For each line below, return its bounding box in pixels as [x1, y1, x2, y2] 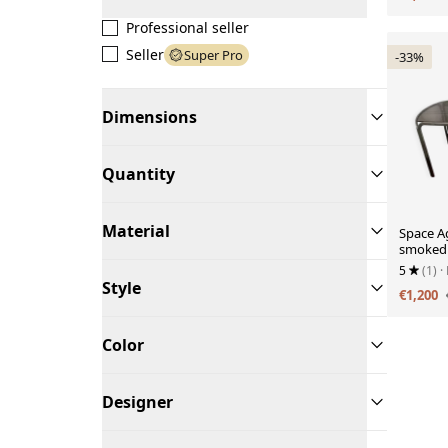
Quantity [102, 163, 175, 185]
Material [102, 220, 170, 242]
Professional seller [126, 18, 249, 37]
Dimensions [102, 106, 197, 128]
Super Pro [184, 46, 243, 64]
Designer [102, 391, 173, 413]
